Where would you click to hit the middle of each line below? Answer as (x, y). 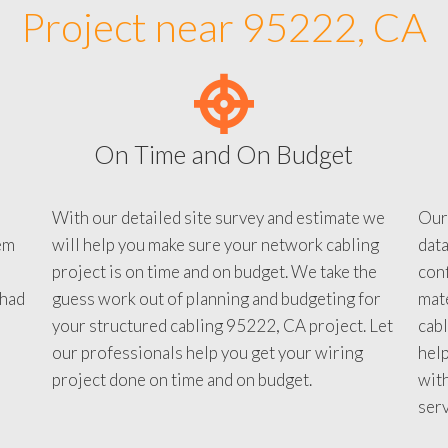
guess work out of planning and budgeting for (216, 316)
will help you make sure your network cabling (215, 262)
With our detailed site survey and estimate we (218, 235)
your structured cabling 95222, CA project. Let (222, 343)
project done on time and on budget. (181, 397)
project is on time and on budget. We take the (214, 289)
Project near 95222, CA (224, 45)
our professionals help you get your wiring (207, 370)
